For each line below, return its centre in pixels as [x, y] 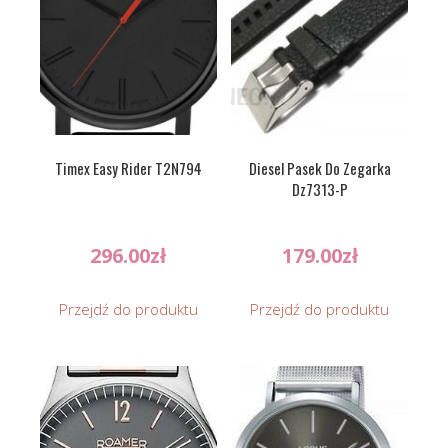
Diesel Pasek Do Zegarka [319, 167]
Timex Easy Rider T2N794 [128, 167]
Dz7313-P [319, 188]
